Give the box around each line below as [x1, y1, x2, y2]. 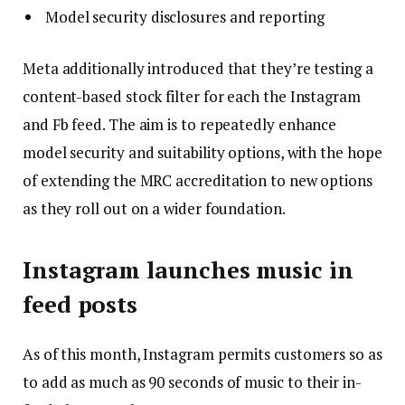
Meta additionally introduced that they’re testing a [23, 58, 373, 80]
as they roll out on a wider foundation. [23, 198, 288, 220]
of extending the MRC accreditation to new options [23, 170, 372, 192]
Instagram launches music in [23, 255, 353, 286]
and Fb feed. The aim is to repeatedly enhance [23, 114, 337, 136]
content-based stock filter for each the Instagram [23, 86, 361, 108]
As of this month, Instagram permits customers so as [23, 343, 382, 364]
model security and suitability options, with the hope [23, 142, 382, 164]
